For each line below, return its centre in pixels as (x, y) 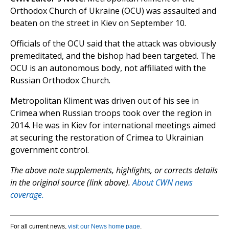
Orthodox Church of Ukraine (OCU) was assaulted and (113, 11)
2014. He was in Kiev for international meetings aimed (113, 125)
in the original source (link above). (71, 183)
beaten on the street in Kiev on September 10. (98, 23)
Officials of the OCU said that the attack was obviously (113, 44)
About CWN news (163, 183)
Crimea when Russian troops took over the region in (111, 113)
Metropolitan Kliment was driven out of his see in (105, 101)
